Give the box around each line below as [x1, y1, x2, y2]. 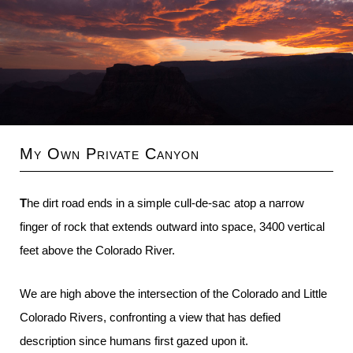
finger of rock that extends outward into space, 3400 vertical [20, 220, 325, 233]
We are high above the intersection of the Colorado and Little [20, 287, 327, 300]
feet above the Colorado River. [20, 243, 175, 257]
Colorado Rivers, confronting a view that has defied [20, 310, 281, 324]
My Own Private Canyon [20, 145, 199, 162]
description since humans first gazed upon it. [20, 334, 248, 347]
